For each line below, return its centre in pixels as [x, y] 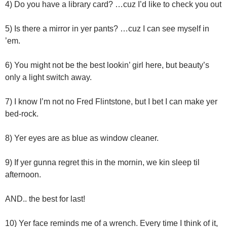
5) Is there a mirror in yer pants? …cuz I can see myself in [107, 29]
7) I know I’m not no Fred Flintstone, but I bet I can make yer [111, 102]
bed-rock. [22, 114]
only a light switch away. [48, 77]
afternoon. [23, 175]
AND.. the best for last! [45, 199]
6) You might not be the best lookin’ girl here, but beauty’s [107, 65]
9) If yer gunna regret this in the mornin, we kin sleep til [102, 162]
